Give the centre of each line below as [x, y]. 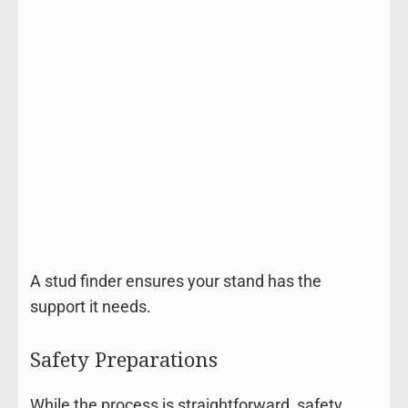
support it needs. [90, 306]
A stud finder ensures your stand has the [175, 280]
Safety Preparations [123, 358]
